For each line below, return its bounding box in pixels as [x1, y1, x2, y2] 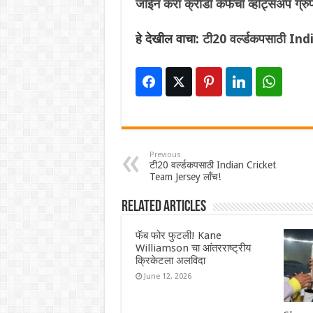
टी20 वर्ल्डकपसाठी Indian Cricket [149, 159, 276, 171]
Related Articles [121, 199, 206, 216]
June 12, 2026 [143, 272, 191, 282]
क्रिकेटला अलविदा [135, 254, 205, 268]
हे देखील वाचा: [135, 31, 203, 47]
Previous [149, 150, 181, 160]
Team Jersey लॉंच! [149, 171, 221, 183]
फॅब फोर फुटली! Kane [135, 229, 221, 242]
